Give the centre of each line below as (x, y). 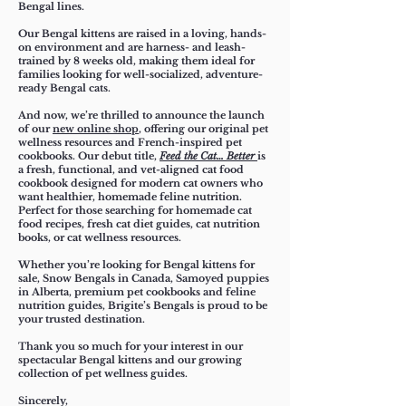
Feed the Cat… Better (208, 156)
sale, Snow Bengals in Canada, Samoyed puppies (144, 279)
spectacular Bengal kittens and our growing (130, 360)
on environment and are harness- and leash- (132, 48)
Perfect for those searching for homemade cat (135, 211)
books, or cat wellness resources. (100, 238)
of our (35, 129)
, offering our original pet (203, 129)
